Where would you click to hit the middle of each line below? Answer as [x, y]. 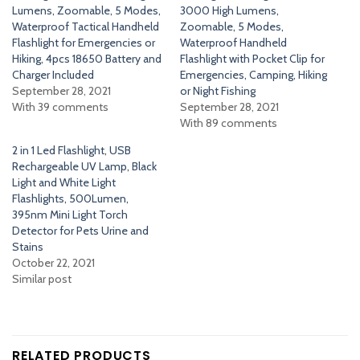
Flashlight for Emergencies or [84, 42]
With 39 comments [60, 106]
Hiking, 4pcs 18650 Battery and [87, 58]
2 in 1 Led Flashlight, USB [72, 150]
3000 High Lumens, [229, 10]
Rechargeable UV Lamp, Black [84, 166]
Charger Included [53, 74]
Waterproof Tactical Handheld [86, 26]
